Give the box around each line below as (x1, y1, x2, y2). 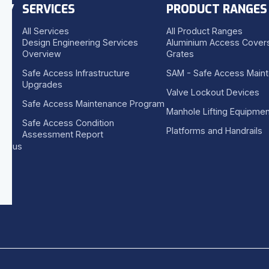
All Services (22, 26, 69, 36)
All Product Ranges (166, 26, 243, 36)
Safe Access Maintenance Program (22, 98, 165, 109)
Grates (166, 49, 194, 59)
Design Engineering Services (22, 37, 138, 47)
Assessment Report (22, 129, 103, 139)
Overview (22, 49, 61, 59)
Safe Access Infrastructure (22, 68, 130, 78)
